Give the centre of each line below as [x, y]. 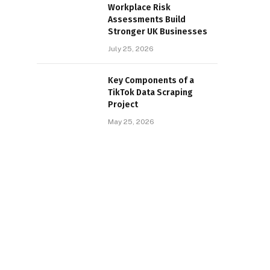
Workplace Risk [139, 8]
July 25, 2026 [131, 49]
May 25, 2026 [131, 122]
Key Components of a [151, 80]
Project [123, 105]
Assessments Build [147, 20]
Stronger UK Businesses [158, 32]
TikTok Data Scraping [150, 93]
